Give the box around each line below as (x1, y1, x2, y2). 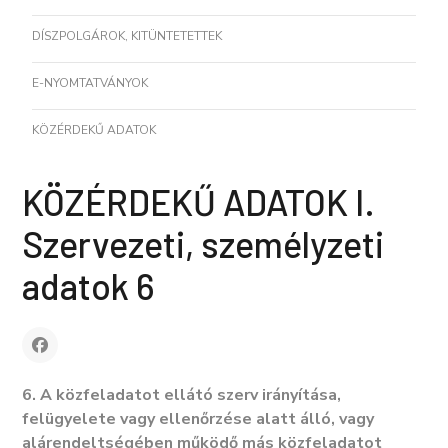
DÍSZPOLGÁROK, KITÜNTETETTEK (32, 28, 222, 44)
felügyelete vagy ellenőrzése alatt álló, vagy (22, 408, 374, 430)
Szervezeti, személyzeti (22, 222, 384, 265)
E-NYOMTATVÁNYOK (32, 75, 148, 91)
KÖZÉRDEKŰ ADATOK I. (22, 180, 375, 223)
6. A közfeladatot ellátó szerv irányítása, (22, 384, 341, 406)
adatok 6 (22, 264, 155, 307)
